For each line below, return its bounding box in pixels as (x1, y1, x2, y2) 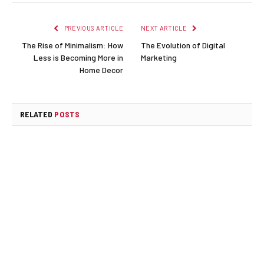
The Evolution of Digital (141, 39, 225, 50)
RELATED (20, 108, 55, 119)
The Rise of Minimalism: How (22, 39, 123, 50)
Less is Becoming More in (34, 52, 123, 62)
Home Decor (80, 64, 123, 75)
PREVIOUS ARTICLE (62, 24, 123, 32)
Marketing (141, 52, 177, 62)
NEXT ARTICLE (141, 24, 189, 32)
